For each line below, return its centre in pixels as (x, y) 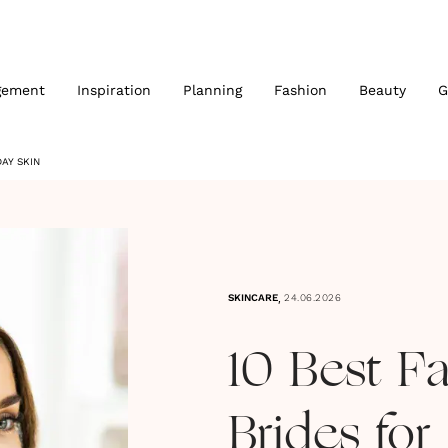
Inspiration (113, 90)
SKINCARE (253, 297)
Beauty (382, 90)
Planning (212, 90)
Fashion (300, 90)
